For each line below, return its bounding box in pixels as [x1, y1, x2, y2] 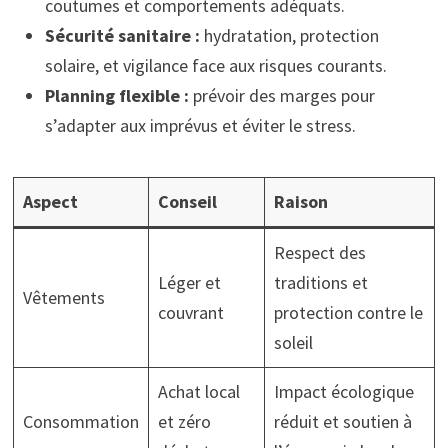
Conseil [157, 190, 217, 214]
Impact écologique [273, 380, 414, 404]
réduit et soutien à [273, 410, 412, 434]
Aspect [22, 190, 78, 214]
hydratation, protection [199, 24, 379, 48]
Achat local [157, 380, 240, 404]
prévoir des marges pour [188, 84, 375, 108]
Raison [273, 190, 328, 214]
